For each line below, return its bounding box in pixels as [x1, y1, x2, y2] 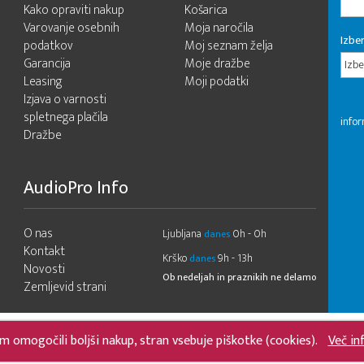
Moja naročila [184, 17, 253, 39]
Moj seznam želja [184, 35, 273, 57]
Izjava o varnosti [24, 89, 106, 110]
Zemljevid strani [24, 276, 106, 298]
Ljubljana [162, 224, 201, 243]
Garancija [24, 53, 71, 75]
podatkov [24, 35, 73, 57]
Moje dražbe [184, 53, 250, 75]
